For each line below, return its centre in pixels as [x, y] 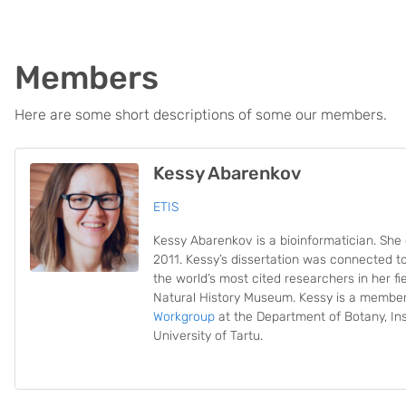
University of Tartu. [208, 336]
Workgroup [184, 317]
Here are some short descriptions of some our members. [201, 115]
